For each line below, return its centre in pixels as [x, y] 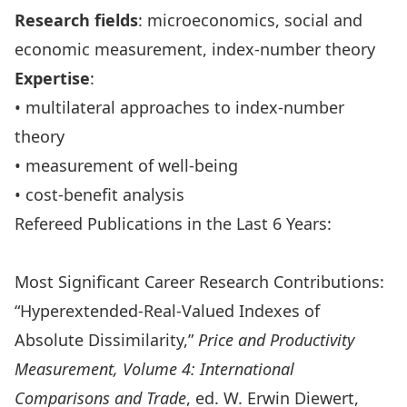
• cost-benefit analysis [99, 194]
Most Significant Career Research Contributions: [199, 282]
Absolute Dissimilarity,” [106, 340]
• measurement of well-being [126, 165]
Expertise [52, 78]
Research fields [76, 20]
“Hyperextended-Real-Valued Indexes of [167, 311]
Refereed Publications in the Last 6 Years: [173, 223]
